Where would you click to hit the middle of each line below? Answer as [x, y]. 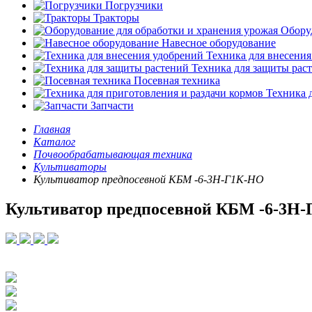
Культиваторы [70, 167]
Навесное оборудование [217, 43]
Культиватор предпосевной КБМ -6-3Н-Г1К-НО [149, 179]
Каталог [54, 142]
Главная [52, 129]
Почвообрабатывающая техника [113, 154]
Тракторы [115, 18]
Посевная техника [175, 80]
